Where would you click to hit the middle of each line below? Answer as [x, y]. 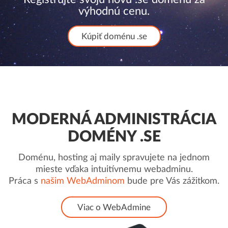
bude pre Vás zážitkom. [172, 181]
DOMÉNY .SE [114, 137]
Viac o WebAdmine [114, 207]
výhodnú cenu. [114, 11]
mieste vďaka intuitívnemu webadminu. [114, 169]
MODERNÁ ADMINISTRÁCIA [114, 120]
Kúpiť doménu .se [114, 36]
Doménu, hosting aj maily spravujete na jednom [114, 158]
